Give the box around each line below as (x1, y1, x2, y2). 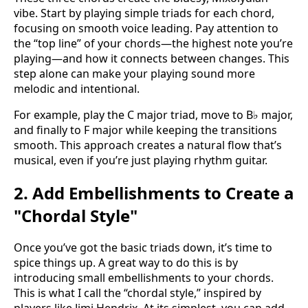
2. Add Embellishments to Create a (14, 181, 294, 204)
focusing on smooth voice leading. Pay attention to (14, 20, 278, 36)
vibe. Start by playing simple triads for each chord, (14, 5, 274, 21)
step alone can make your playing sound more (14, 65, 255, 81)
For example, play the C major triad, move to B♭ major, (14, 107, 293, 122)
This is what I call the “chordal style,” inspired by (14, 285, 261, 301)
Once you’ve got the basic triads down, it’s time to (14, 240, 272, 256)
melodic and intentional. (14, 80, 140, 96)
